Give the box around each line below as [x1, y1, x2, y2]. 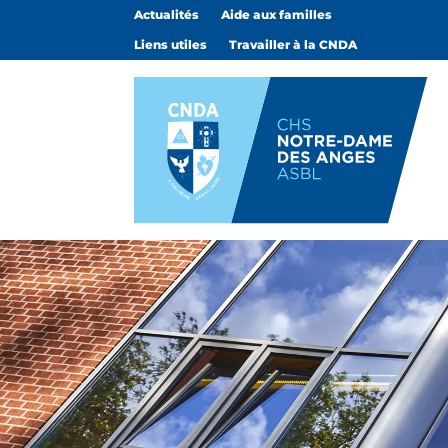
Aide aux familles [221, 7, 333, 22]
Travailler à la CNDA [229, 37, 358, 52]
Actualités [134, 7, 200, 22]
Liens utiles [134, 37, 208, 52]
